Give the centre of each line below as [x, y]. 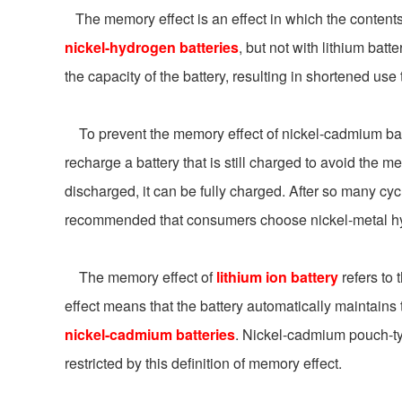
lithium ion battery [277, 276]
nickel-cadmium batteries [150, 334]
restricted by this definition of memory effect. [203, 363]
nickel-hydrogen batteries [152, 47]
